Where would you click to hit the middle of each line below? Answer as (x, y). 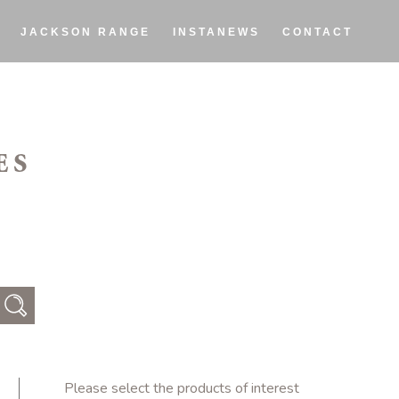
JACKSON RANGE (85, 32)
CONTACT (318, 32)
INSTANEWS (216, 32)
